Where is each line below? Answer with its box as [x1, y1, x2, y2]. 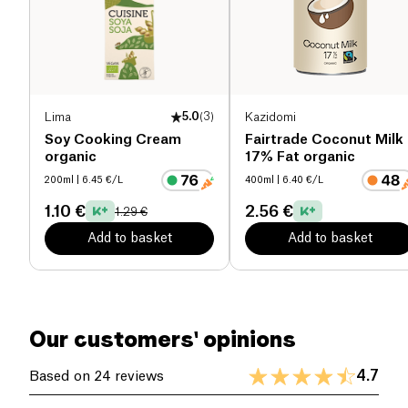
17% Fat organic [245, 150, 355, 165]
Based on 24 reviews [29, 369, 164, 383]
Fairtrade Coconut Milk [245, 133, 403, 148]
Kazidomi [245, 110, 296, 123]
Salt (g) [29, 24, 68, 36]
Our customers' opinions [29, 326, 296, 353]
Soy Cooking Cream [45, 133, 181, 148]
